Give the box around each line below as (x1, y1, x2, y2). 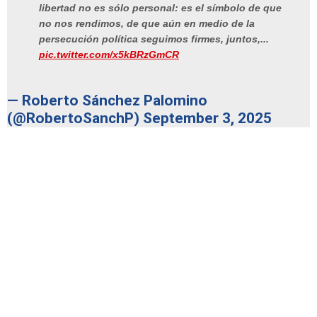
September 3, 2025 (143, 109, 272, 127)
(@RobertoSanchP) (7, 109, 143, 127)
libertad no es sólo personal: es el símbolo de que (39, 2, 282, 14)
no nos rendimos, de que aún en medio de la (39, 18, 255, 30)
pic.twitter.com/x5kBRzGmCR (39, 49, 179, 61)
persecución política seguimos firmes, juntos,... (39, 33, 269, 45)
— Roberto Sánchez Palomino (7, 91, 207, 109)
